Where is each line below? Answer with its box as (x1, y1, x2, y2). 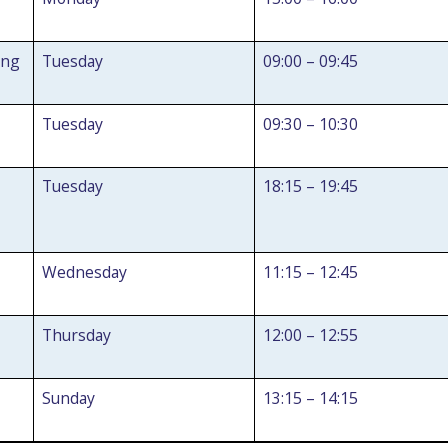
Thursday (42, 323, 112, 346)
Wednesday (42, 261, 128, 284)
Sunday (42, 386, 96, 409)
